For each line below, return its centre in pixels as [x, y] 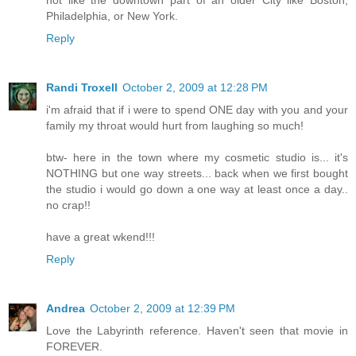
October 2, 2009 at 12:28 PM [195, 87]
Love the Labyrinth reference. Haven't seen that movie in [197, 330]
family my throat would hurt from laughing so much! [175, 125]
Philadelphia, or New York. [112, 15]
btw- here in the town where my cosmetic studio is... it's [197, 157]
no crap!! [68, 205]
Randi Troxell [82, 87]
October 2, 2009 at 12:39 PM [163, 308]
